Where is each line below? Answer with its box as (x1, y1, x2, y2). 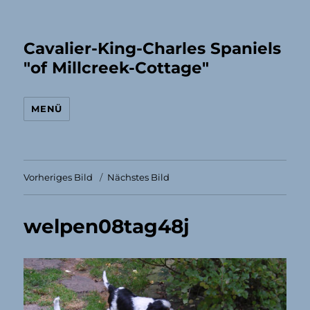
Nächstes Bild (107, 172, 170, 183)
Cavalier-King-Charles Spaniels (24, 39, 282, 58)
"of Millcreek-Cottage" (24, 58, 210, 77)
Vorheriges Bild (24, 172, 93, 183)
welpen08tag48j (24, 215, 190, 238)
